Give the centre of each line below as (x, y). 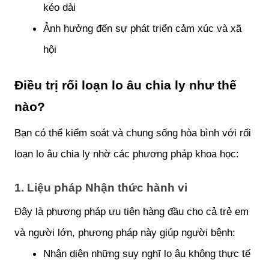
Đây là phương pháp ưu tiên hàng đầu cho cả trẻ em (131, 212)
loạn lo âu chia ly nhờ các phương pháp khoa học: (127, 153)
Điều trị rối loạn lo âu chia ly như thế (125, 85)
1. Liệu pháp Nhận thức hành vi (102, 188)
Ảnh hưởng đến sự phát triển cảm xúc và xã (142, 28)
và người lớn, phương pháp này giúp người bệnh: (125, 233)
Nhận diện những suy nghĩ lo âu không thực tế (147, 254)
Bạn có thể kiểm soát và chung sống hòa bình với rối (133, 132)
